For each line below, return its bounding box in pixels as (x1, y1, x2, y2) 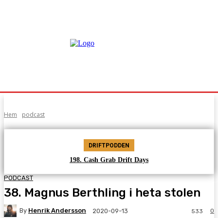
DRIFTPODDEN (89, 142, 129, 149)
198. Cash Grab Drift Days (70, 156, 148, 163)
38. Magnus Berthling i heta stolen (4, 185, 200, 200)
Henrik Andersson (28, 207, 86, 215)
